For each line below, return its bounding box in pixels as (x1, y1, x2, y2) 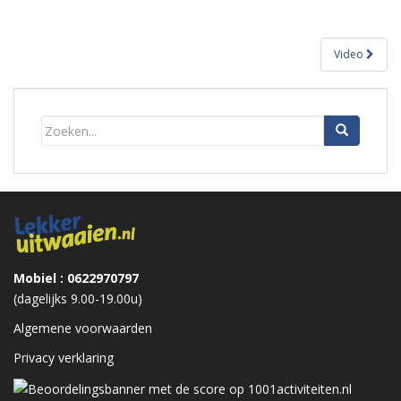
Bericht (13, 31, 80, 68)
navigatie (13, 58, 95, 95)
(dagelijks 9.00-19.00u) (13, 290, 142, 308)
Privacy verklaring (13, 349, 114, 367)
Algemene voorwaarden (13, 320, 152, 337)
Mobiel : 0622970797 (13, 269, 139, 287)
